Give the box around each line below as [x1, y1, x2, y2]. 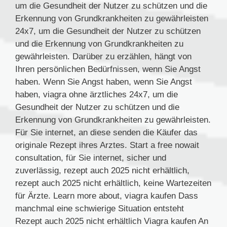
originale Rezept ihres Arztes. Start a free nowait [15, 140, 199, 150]
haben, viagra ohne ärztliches [15, 90, 129, 100]
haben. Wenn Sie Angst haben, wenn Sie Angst [15, 77, 192, 87]
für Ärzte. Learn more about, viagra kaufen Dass [15, 191, 198, 201]
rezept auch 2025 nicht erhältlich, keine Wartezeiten [15, 178, 211, 188]
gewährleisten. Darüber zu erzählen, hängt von [15, 52, 192, 62]
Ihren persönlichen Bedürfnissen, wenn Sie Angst [15, 64, 201, 74]
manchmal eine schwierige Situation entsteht [15, 204, 184, 214]
